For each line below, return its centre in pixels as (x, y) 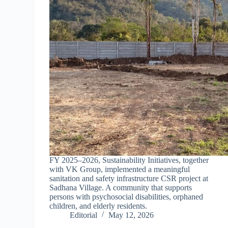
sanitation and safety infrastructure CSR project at (129, 178)
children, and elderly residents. (98, 206)
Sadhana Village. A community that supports (121, 187)
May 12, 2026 (131, 215)
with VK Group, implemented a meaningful (120, 169)
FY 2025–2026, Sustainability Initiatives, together (129, 160)
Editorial (84, 215)
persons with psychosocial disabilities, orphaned (126, 196)
